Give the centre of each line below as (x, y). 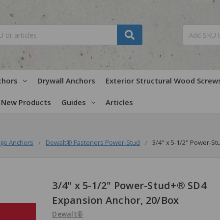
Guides (73, 102)
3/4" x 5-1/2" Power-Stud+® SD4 (129, 185)
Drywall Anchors (66, 80)
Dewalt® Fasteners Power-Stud (93, 142)
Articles (119, 102)
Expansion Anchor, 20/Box (116, 200)
